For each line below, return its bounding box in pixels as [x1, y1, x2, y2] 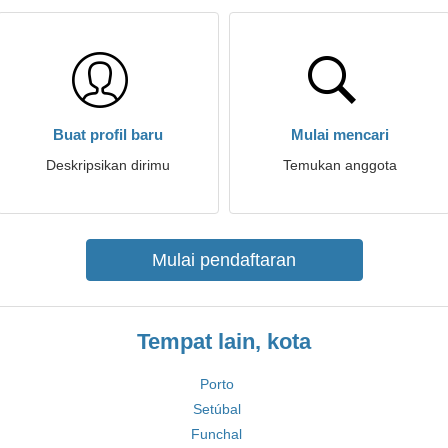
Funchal [191, 426, 242, 442]
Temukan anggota [283, 157, 397, 173]
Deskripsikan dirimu [46, 157, 170, 173]
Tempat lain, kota [137, 329, 311, 354]
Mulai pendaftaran [152, 250, 296, 270]
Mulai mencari [291, 126, 389, 143]
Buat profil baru [53, 126, 163, 143]
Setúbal [192, 401, 241, 417]
